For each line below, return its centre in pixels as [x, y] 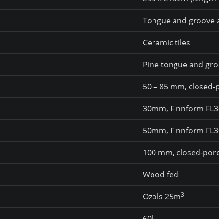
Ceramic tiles [167, 43]
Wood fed [161, 175]
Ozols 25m [162, 197]
